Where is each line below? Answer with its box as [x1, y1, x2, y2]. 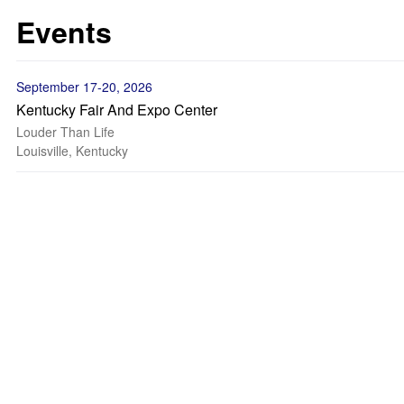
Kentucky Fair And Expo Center [16, 99, 217, 120]
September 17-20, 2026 [16, 78, 152, 96]
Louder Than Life [16, 123, 115, 141]
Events [16, 11, 112, 52]
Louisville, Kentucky [16, 142, 128, 160]
